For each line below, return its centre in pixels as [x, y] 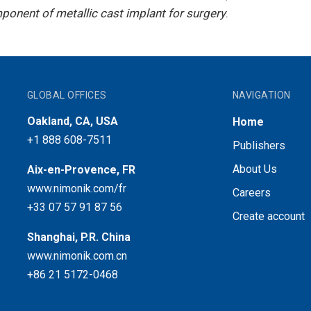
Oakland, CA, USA [72, 121]
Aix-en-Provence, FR [81, 169]
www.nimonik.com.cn [77, 255]
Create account [268, 216]
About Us [254, 169]
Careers [251, 192]
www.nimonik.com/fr [76, 188]
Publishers [259, 145]
